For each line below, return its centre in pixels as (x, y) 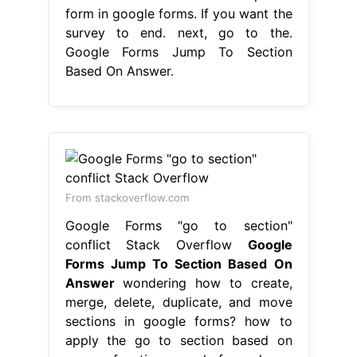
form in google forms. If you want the (178, 13)
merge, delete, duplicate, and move (178, 302)
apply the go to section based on (178, 340)
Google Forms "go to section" (178, 225)
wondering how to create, (203, 282)
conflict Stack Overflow (156, 244)
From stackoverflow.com (127, 197)
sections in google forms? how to (178, 321)
